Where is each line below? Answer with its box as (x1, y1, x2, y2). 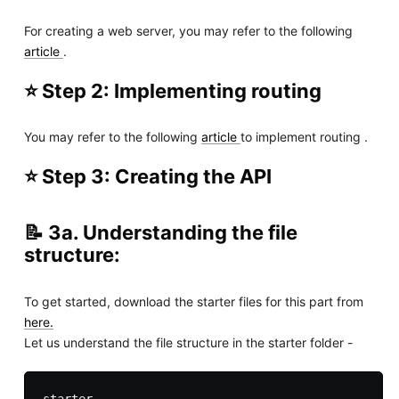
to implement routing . (240, 129, 368, 145)
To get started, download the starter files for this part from (23, 293, 363, 309)
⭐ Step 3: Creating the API (23, 165, 272, 189)
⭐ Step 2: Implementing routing (23, 78, 322, 102)
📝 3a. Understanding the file (23, 221, 297, 245)
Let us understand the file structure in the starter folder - (23, 334, 353, 350)
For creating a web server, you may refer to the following (23, 22, 353, 38)
